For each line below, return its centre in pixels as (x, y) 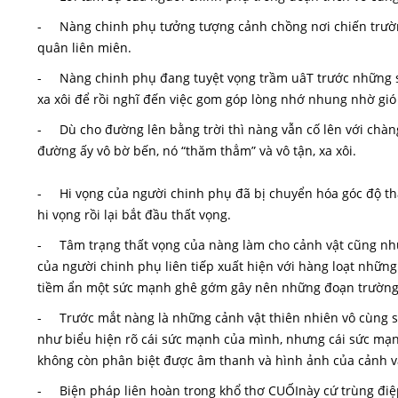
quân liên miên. (84, 48)
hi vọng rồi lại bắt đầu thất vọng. (134, 215)
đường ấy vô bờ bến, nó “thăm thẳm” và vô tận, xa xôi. (197, 151)
